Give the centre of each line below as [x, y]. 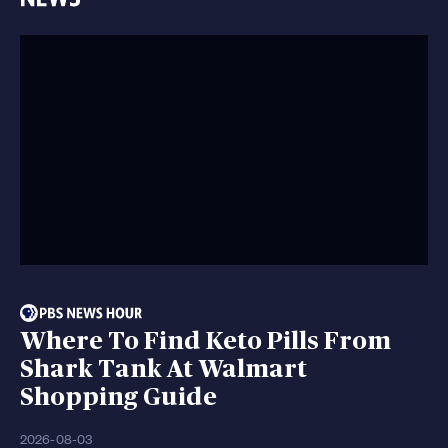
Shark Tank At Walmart [163, 370]
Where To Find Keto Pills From [205, 342]
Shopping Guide [118, 398]
